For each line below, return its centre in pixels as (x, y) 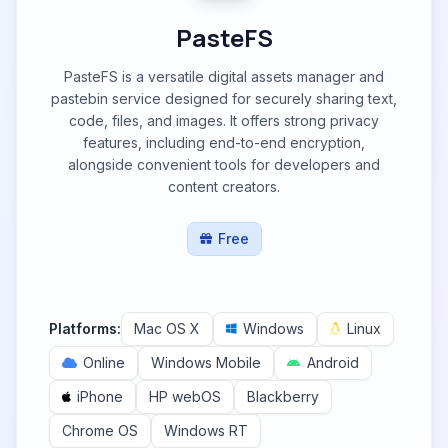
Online (104, 362)
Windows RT (206, 430)
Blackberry (283, 396)
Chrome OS (100, 430)
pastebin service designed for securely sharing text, (224, 98)
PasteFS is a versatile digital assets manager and (224, 76)
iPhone (100, 396)
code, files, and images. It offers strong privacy (224, 120)
